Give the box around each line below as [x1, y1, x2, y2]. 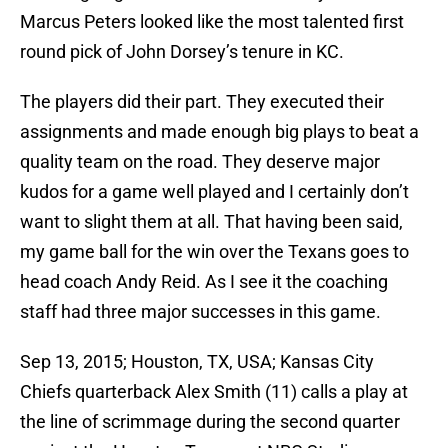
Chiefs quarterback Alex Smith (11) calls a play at [20, 381, 408, 403]
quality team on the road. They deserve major [20, 151, 380, 173]
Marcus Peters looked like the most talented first [20, 11, 404, 33]
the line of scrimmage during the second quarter [20, 411, 400, 433]
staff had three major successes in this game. [20, 301, 381, 323]
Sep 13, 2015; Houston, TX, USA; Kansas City [20, 351, 374, 373]
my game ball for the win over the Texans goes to [20, 241, 409, 263]
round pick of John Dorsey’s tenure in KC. [20, 41, 344, 63]
